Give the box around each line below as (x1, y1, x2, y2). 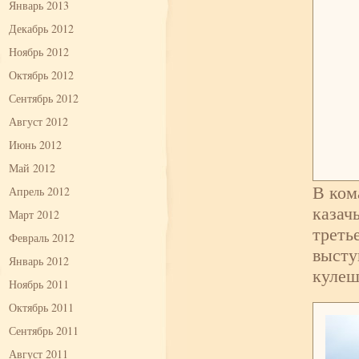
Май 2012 (9, 160, 55, 175)
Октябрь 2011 (9, 300, 74, 315)
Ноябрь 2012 (9, 44, 69, 59)
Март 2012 (9, 207, 59, 222)
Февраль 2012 (9, 230, 75, 245)
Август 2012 (9, 114, 68, 129)
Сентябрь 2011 (9, 323, 79, 338)
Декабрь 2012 (9, 21, 74, 36)
